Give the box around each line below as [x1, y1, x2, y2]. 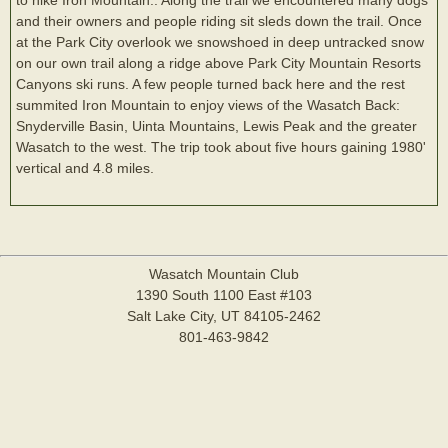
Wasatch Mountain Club [149, 265, 299, 282]
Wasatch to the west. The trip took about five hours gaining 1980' [16, 138, 426, 155]
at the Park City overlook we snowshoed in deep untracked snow [16, 33, 424, 50]
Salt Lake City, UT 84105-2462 [127, 307, 321, 324]
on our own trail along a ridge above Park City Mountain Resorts [16, 54, 421, 71]
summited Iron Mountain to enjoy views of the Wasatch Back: [16, 96, 400, 113]
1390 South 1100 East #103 [136, 286, 312, 303]
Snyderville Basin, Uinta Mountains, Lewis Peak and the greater [16, 117, 417, 134]
